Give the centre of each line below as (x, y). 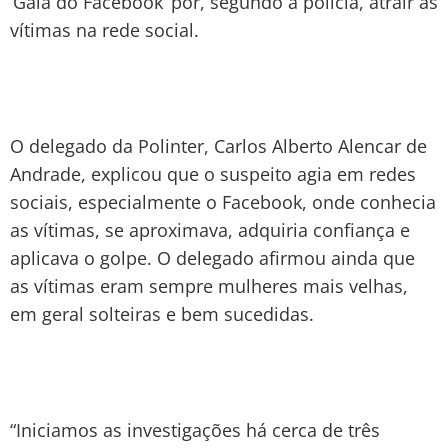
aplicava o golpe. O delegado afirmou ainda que (212, 257)
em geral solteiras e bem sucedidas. (162, 313)
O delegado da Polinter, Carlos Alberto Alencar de (218, 145)
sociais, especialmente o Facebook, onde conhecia (223, 201)
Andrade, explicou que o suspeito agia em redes (213, 173)
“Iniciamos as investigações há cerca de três (195, 429)
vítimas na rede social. (104, 29)
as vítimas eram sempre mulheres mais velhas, (209, 285)
